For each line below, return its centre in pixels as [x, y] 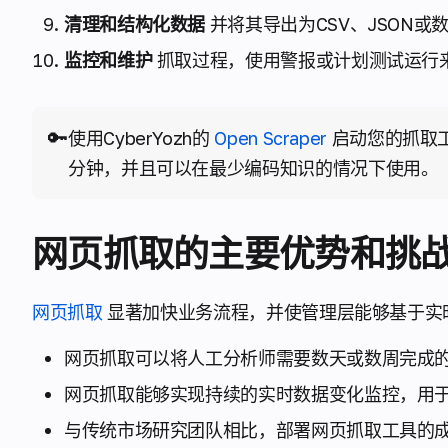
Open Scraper [271, 138]
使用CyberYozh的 [141, 138]
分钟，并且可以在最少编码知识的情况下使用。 [253, 168]
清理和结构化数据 [135, 24]
